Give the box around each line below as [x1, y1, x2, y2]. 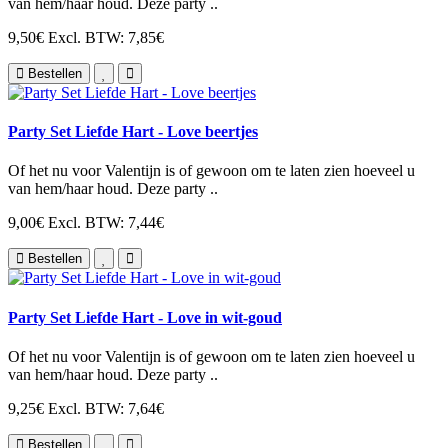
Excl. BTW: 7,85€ [48, 28, 164, 46]
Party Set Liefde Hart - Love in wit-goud [8, 308, 282, 326]
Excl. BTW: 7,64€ [48, 399, 164, 417]
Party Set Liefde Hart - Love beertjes [8, 122, 258, 140]
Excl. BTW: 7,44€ [48, 214, 164, 232]
